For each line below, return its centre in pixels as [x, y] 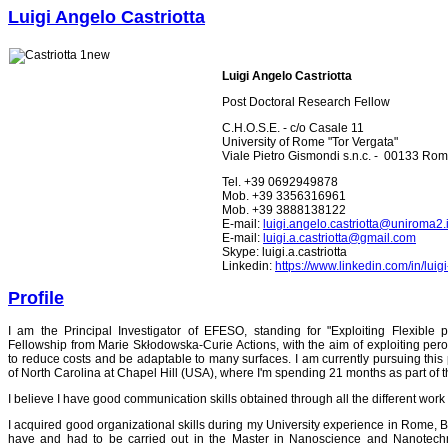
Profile [36, 297]
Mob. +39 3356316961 [284, 195]
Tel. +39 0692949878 [280, 181]
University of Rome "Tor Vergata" [310, 141]
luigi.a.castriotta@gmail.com [339, 237]
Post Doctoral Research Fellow [306, 101]
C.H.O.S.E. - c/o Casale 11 [293, 127]
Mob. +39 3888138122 [284, 209]
